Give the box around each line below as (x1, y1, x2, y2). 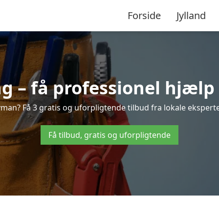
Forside (128, 8, 161, 22)
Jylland (176, 8, 206, 22)
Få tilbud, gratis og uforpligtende (48, 130, 171, 140)
